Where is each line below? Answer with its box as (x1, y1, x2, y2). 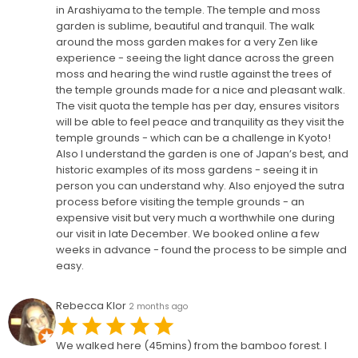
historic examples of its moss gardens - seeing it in (56, 162, 318, 177)
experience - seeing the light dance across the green (56, 50, 334, 66)
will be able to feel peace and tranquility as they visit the (56, 114, 344, 129)
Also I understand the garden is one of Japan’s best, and (56, 146, 348, 161)
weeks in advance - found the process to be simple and (56, 242, 347, 257)
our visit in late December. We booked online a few (56, 226, 320, 241)
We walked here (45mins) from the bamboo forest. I (56, 338, 327, 353)
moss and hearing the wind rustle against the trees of (56, 66, 332, 82)
